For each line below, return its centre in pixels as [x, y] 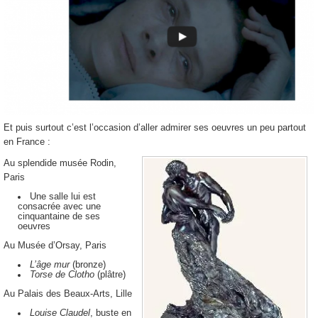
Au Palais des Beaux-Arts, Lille [68, 293]
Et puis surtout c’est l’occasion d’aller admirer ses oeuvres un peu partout [155, 127]
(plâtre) [110, 274]
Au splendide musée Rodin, [60, 163]
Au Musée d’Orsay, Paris [55, 245]
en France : [27, 141]
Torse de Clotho [62, 274]
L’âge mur [51, 264]
